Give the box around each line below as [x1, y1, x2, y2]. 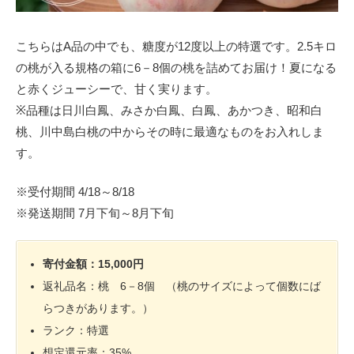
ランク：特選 [43, 324, 110, 337]
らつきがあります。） [43, 302, 154, 315]
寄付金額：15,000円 [43, 258, 145, 271]
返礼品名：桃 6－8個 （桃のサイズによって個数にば [43, 280, 322, 293]
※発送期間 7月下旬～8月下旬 [16, 205, 174, 220]
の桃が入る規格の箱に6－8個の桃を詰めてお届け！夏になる [16, 60, 337, 74]
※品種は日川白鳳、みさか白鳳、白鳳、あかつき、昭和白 [16, 103, 322, 117]
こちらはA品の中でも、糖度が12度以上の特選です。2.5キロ [16, 39, 337, 53]
